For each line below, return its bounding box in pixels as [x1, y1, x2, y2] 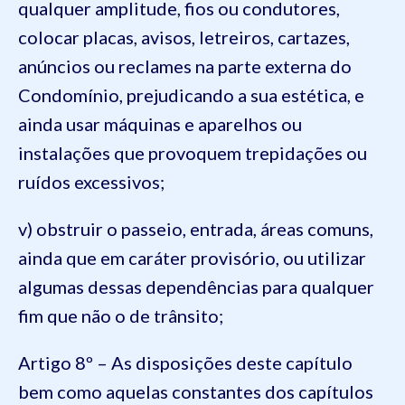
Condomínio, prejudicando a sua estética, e [18, 84, 364, 106]
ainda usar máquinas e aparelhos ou [18, 113, 302, 135]
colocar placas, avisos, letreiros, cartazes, [18, 26, 350, 48]
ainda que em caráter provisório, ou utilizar [18, 247, 366, 268]
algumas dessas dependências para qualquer [18, 276, 374, 297]
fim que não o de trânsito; [18, 305, 223, 326]
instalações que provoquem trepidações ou [18, 142, 367, 164]
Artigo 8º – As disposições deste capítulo [18, 352, 353, 373]
